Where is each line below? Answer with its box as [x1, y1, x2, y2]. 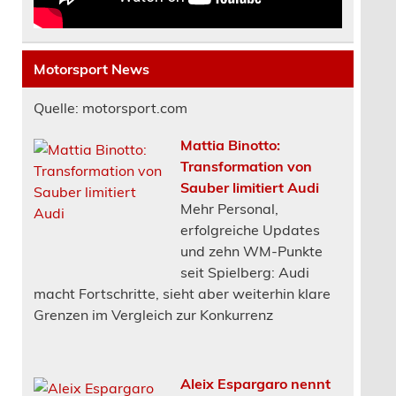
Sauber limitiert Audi [179, 177, 319, 195]
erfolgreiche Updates [179, 219, 320, 238]
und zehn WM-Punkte [179, 240, 323, 259]
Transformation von [179, 156, 312, 174]
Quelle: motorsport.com [34, 97, 188, 116]
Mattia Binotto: [179, 134, 280, 153]
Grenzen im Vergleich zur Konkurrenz [33, 304, 273, 323]
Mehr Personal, [179, 198, 278, 217]
